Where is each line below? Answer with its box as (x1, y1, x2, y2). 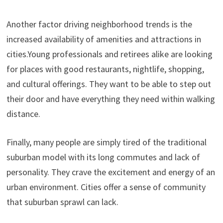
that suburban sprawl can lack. (6, 196, 118, 208)
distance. (6, 108, 40, 119)
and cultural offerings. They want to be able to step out (6, 78, 211, 90)
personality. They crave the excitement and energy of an (6, 166, 215, 178)
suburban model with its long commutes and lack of (6, 151, 200, 163)
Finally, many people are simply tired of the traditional (6, 136, 207, 148)
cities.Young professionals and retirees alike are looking (6, 48, 213, 60)
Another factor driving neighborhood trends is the (6, 18, 192, 30)
